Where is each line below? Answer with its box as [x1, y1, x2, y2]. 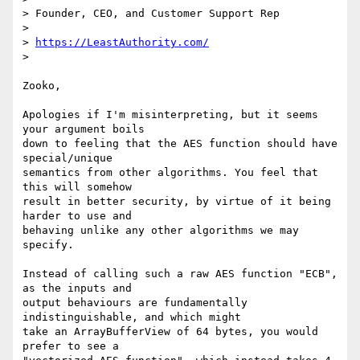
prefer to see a [22, 340, 119, 353]
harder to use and [22, 210, 132, 223]
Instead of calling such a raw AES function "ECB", [22, 268, 337, 280]
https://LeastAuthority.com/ [35, 36, 209, 49]
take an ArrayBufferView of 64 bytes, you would [22, 325, 318, 338]
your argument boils [22, 123, 145, 136]
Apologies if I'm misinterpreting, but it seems [22, 108, 318, 121]
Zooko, [22, 80, 61, 92]
